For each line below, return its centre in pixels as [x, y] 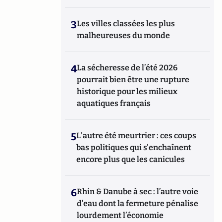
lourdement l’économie [120, 215]
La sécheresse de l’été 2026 [127, 68]
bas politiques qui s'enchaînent [134, 147]
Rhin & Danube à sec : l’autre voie [138, 192]
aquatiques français [114, 103]
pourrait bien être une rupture [133, 80]
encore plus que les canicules [131, 159]
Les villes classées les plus [126, 24]
